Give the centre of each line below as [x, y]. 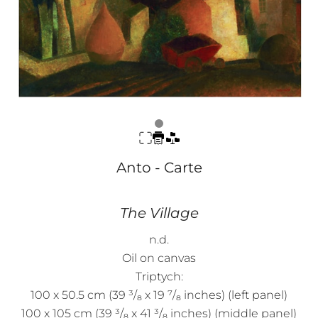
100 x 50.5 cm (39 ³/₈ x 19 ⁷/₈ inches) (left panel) [159, 295]
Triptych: [159, 276]
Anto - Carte [159, 167]
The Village [159, 213]
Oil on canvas [159, 258]
